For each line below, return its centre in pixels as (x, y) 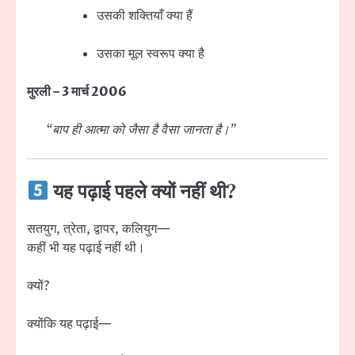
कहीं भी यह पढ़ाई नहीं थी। (86, 248)
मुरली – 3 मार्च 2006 (77, 92)
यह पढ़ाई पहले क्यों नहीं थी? (143, 193)
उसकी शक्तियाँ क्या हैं (145, 15)
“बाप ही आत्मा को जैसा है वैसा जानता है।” (141, 130)
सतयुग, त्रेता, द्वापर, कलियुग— (98, 229)
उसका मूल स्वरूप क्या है (151, 53)
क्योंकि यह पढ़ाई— (69, 324)
